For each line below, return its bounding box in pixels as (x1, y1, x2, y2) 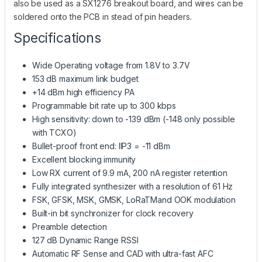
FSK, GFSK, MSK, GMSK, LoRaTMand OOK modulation (32, 194, 236, 205)
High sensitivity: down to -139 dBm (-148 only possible (32, 113, 235, 124)
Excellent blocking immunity (32, 154, 136, 164)
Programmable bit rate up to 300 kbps (32, 100, 176, 111)
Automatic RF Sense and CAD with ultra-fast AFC (32, 248, 213, 258)
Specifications (13, 29, 102, 46)
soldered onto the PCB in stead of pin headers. (13, 11, 192, 22)
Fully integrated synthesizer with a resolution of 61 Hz (32, 181, 233, 191)
